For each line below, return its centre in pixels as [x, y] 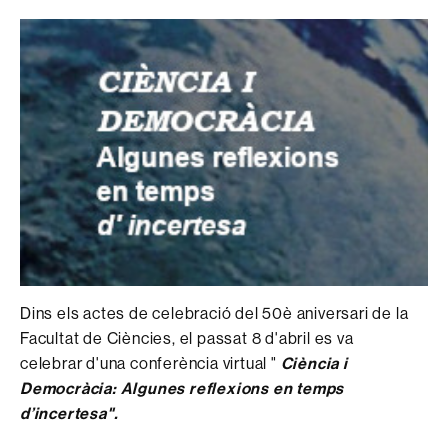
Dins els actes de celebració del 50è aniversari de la [214, 312]
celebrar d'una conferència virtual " [150, 362]
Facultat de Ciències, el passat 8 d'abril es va [187, 337]
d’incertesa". [69, 412]
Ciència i [314, 362]
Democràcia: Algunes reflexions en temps [182, 387]
